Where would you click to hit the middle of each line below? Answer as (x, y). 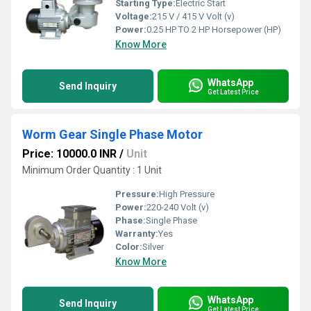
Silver (153, 247)
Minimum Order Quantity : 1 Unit (92, 170)
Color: (129, 247)
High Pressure (187, 194)
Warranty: (137, 234)
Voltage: (134, 16)
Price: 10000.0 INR (69, 154)
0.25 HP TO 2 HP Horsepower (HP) (214, 30)
